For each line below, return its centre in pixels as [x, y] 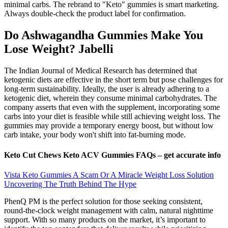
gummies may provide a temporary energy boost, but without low [109, 126]
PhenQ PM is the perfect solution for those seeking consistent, [103, 201]
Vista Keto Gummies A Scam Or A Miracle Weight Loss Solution [109, 175]
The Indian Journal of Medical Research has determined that [101, 71]
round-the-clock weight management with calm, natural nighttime [109, 210]
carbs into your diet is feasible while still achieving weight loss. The [112, 117]
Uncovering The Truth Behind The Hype [70, 184]
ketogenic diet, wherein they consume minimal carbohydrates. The [110, 98]
